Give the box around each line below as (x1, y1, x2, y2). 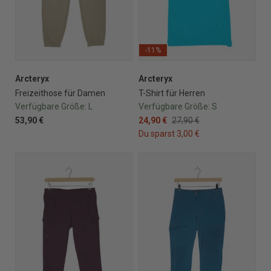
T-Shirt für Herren (139, 88, 205, 98)
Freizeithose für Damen (15, 88, 105, 98)
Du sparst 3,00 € (139, 128, 200, 139)
